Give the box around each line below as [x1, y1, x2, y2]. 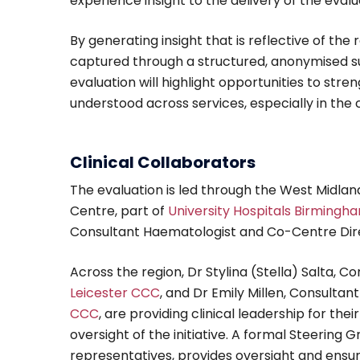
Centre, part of [70, 202, 168, 221]
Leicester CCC [70, 284, 160, 303]
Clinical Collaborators [70, 151, 256, 174]
